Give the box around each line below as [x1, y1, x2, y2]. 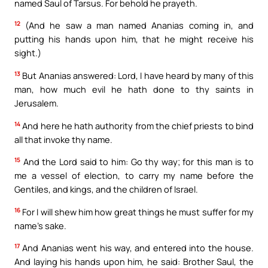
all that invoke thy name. [14, 133, 112, 145]
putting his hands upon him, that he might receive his [14, 33, 254, 45]
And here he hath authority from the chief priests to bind [20, 119, 254, 132]
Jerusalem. [14, 97, 59, 109]
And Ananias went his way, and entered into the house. [20, 242, 254, 254]
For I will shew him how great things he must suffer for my [20, 205, 254, 218]
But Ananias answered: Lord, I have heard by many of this [20, 69, 254, 82]
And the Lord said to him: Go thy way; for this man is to [20, 156, 254, 168]
